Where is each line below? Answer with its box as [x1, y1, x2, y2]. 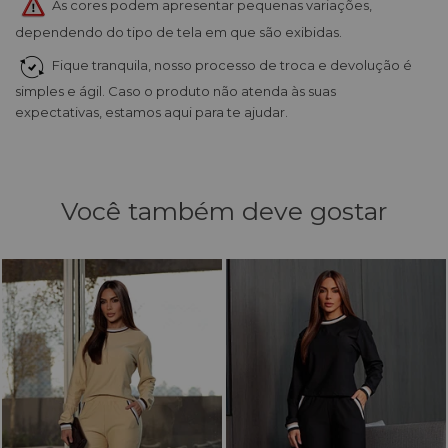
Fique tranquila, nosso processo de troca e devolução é [46, 57, 412, 74]
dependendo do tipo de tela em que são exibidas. [15, 23, 342, 40]
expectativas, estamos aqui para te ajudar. [15, 103, 288, 120]
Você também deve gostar [61, 195, 387, 226]
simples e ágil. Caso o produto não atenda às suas [15, 82, 336, 99]
